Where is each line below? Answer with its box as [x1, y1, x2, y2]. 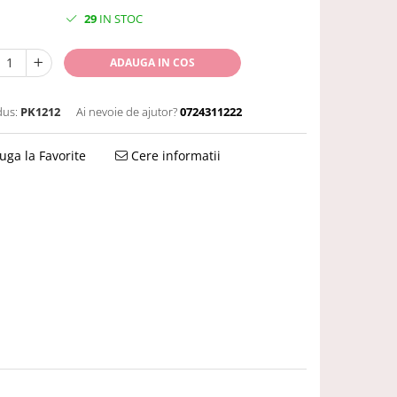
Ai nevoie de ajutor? [75, 103, 177, 120]
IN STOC [96, 10, 143, 27]
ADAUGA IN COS [109, 54, 195, 70]
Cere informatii [128, 146, 222, 164]
